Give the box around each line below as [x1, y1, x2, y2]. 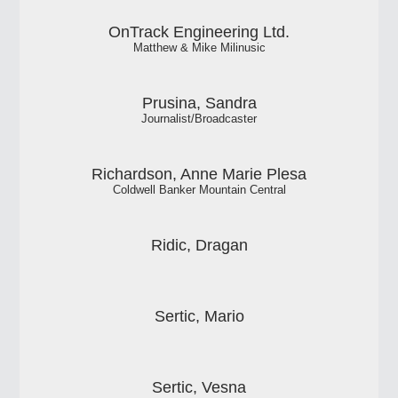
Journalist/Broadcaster [141, 112, 257, 125]
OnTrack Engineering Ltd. [108, 22, 290, 41]
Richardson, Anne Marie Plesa [92, 164, 306, 183]
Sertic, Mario [154, 306, 244, 325]
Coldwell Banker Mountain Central [112, 183, 286, 196]
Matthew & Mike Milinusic [132, 41, 266, 54]
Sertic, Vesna [152, 378, 246, 396]
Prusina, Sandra [141, 93, 257, 112]
